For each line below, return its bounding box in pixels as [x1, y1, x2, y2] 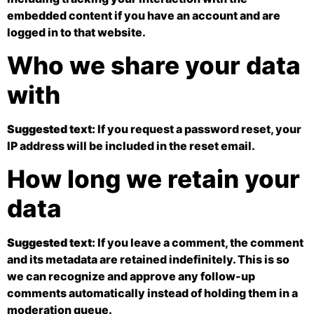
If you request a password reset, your [97, 121, 301, 136]
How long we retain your [7, 164, 300, 194]
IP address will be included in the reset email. [7, 138, 255, 153]
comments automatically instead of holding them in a [7, 286, 298, 301]
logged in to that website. [7, 25, 146, 39]
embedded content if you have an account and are [7, 8, 280, 22]
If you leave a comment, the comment [97, 235, 303, 250]
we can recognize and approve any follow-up [7, 269, 255, 284]
